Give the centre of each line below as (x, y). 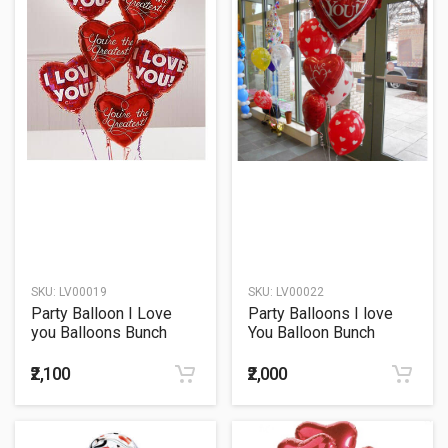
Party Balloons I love (320, 314)
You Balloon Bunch (311, 333)
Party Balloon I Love (101, 314)
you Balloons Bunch (99, 333)
